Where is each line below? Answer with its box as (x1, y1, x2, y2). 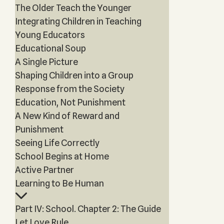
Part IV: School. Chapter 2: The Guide (14, 203, 161, 214)
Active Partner (14, 164, 74, 175)
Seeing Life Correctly (14, 137, 99, 148)
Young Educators (14, 29, 85, 40)
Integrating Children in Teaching (14, 16, 141, 26)
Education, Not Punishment (14, 97, 125, 107)
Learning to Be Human (14, 178, 104, 188)
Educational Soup (14, 43, 86, 53)
